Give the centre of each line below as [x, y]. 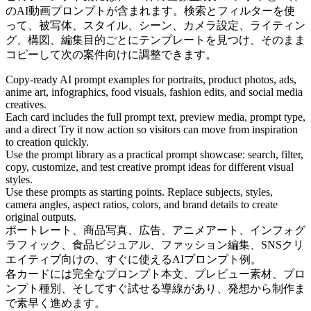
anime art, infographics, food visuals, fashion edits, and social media [154, 92]
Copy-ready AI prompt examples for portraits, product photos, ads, [151, 80]
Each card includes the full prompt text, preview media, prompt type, [155, 117]
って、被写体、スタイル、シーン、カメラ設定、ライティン [155, 26]
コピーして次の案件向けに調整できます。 [111, 55]
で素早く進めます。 [56, 303]
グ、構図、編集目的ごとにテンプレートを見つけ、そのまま [155, 40]
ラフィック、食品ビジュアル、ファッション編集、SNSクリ [155, 245]
